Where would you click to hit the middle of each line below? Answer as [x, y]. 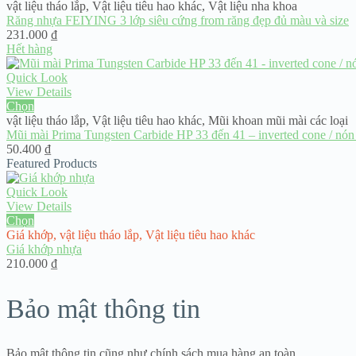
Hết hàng [29, 49]
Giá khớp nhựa [44, 250]
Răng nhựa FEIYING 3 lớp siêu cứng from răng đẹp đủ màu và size [178, 21]
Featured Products [52, 164]
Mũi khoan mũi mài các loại [278, 121]
